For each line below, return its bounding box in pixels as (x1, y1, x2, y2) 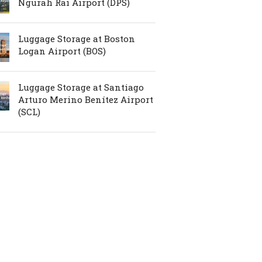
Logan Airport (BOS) (18, 44, 106, 57)
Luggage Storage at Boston (18, 32, 135, 44)
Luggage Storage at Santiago (18, 81, 144, 93)
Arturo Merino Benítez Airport (18, 93, 153, 105)
